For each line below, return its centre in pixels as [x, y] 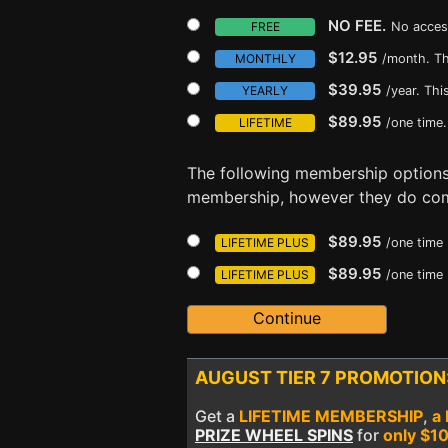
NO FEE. [357, 25]
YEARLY [265, 90]
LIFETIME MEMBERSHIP [331, 416]
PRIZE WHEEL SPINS [274, 435]
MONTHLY [265, 58]
